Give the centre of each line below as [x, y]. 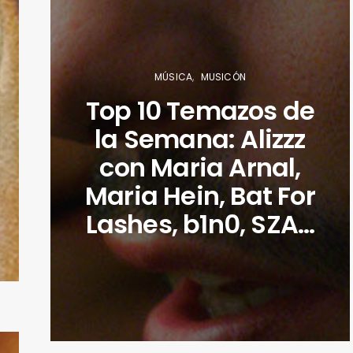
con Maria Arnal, [200, 167]
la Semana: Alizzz [200, 139]
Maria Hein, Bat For [200, 195]
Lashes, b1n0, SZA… [200, 224]
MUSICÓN [223, 76]
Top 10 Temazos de [200, 110]
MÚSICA [174, 76]
